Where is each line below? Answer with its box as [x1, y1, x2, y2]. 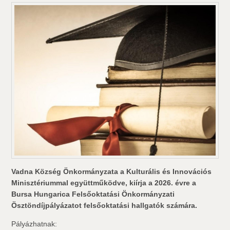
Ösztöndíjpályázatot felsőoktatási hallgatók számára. [11, 201, 198, 210]
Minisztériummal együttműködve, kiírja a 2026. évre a [11, 179, 197, 187]
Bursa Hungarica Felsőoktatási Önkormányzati [11, 190, 175, 199]
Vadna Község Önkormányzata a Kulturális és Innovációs [11, 167, 212, 176]
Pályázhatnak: [11, 220, 57, 228]
